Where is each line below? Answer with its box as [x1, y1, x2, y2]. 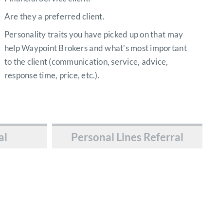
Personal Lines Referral [71, 130, 184, 144]
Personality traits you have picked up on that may [4, 29, 183, 39]
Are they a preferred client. [4, 11, 105, 21]
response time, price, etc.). [4, 70, 100, 80]
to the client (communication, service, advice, [4, 56, 168, 67]
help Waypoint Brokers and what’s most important [4, 43, 187, 53]
